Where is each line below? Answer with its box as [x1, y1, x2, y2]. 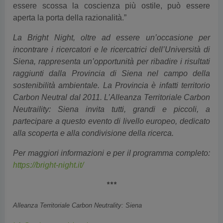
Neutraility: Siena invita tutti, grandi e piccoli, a [13, 105, 210, 114]
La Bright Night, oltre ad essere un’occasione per [13, 33, 210, 42]
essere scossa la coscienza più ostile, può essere [13, 1, 210, 10]
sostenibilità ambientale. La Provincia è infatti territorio [13, 81, 210, 90]
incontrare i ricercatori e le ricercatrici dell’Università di [13, 45, 210, 54]
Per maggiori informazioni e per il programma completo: [13, 149, 210, 158]
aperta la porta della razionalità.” [13, 13, 128, 22]
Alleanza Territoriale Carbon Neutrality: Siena [13, 202, 144, 210]
